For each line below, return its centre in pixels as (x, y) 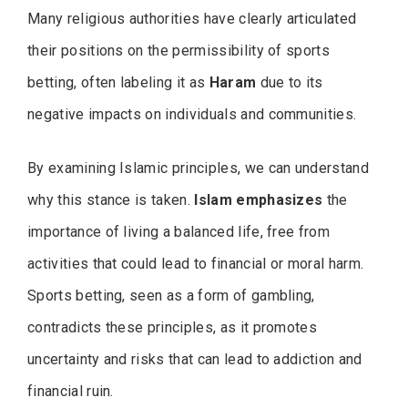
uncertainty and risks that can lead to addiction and (195, 359)
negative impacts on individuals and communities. (192, 114)
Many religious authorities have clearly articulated (192, 18)
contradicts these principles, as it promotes (173, 327)
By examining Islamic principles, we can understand (199, 168)
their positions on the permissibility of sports (179, 50)
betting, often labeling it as (118, 82)
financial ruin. (71, 391)
